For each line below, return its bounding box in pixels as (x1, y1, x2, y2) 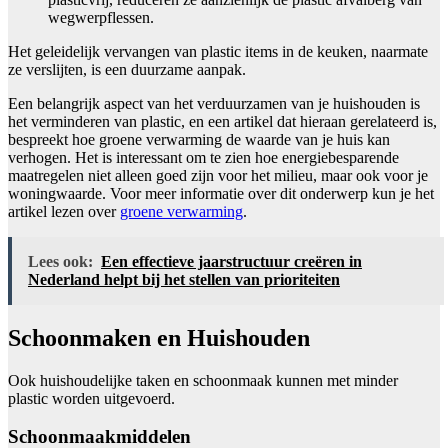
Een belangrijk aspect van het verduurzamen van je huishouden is (8, 94, 420, 112)
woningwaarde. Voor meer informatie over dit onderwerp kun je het (8, 184, 434, 202)
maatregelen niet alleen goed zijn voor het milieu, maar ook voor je (8, 166, 428, 184)
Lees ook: (28, 252, 93, 270)
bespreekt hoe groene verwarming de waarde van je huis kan (8, 130, 390, 148)
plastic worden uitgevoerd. (8, 389, 175, 407)
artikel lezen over (8, 202, 120, 220)
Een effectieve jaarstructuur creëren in (101, 252, 362, 270)
